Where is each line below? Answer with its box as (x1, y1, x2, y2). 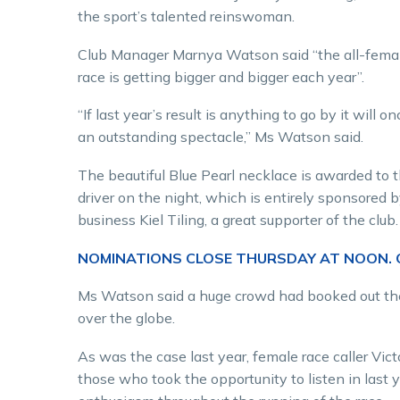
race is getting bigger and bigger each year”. (78, 67, 364, 86)
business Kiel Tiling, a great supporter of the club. (78, 210, 398, 229)
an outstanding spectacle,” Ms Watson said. (78, 128, 363, 146)
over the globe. (78, 309, 175, 328)
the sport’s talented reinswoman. (78, 7, 295, 26)
